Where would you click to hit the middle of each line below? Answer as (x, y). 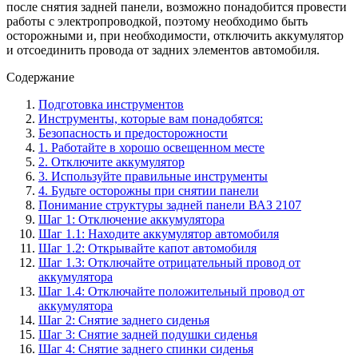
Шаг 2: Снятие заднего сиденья (124, 320)
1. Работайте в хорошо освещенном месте (151, 147)
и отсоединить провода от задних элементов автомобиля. (163, 50)
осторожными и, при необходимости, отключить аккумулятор (175, 35)
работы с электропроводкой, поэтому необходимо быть (157, 21)
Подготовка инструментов (111, 104)
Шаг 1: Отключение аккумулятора (131, 219)
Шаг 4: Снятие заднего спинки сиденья (146, 348)
